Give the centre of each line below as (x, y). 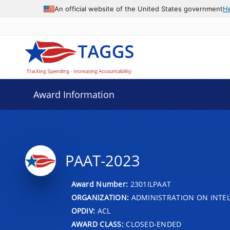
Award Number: (101, 184)
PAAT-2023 (102, 161)
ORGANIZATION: (100, 197)
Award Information (74, 94)
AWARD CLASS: (97, 224)
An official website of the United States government (139, 8)
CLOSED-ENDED (152, 224)
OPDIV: (83, 210)
